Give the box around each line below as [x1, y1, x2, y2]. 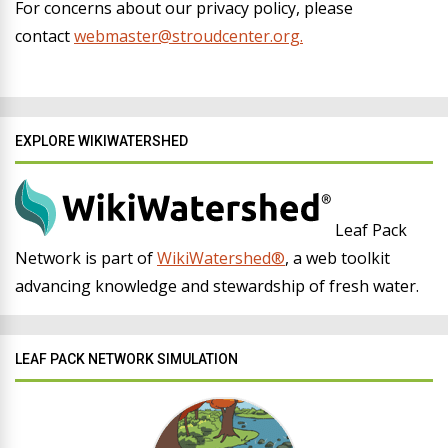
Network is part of [15, 247, 157, 269]
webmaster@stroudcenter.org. [74, 25, 303, 47]
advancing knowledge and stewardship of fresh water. [15, 275, 419, 297]
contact [15, 25, 74, 47]
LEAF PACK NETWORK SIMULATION [15, 351, 238, 367]
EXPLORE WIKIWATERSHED [15, 133, 188, 149]
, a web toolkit [285, 247, 390, 269]
